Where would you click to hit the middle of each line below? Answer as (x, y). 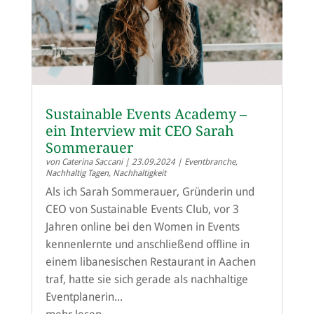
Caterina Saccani (92, 162)
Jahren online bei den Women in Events (142, 226)
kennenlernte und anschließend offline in (147, 244)
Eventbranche (210, 162)
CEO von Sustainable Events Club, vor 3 (142, 209)
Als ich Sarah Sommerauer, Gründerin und (150, 191)
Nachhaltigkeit (139, 173)
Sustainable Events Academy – (146, 114)
